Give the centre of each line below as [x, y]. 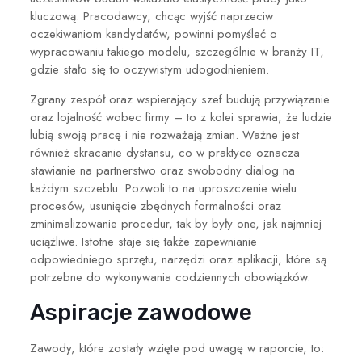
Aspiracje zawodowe [141, 312]
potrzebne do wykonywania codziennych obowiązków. [170, 277]
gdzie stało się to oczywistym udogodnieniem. [149, 69]
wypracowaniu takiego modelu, [112, 51]
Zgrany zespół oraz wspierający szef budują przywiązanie [179, 99]
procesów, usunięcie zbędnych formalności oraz [155, 206]
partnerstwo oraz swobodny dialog [187, 170]
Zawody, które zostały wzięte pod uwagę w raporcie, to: [177, 348]
